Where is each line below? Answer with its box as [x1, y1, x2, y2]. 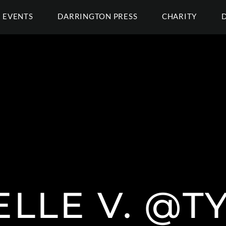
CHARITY [161, 12, 197, 21]
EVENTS [3, 12, 33, 21]
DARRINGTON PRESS [58, 12, 138, 21]
